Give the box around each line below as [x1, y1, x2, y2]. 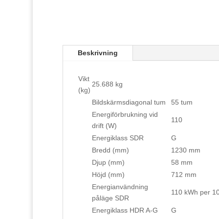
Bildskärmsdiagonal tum [91, 98, 166, 107]
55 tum [171, 98, 193, 107]
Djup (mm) [91, 158, 125, 167]
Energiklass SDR [91, 134, 144, 142]
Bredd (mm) [91, 146, 129, 154]
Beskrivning [77, 49, 118, 57]
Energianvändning [91, 183, 148, 191]
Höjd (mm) [91, 171, 125, 179]
